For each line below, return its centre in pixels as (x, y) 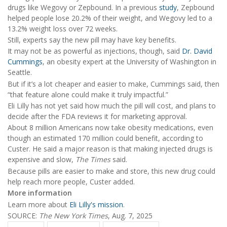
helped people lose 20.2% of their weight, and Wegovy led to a (110, 18)
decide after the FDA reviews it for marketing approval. (97, 117)
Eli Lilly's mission (96, 204)
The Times (93, 160)
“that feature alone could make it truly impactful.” (88, 94)
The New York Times (73, 216)
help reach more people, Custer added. (71, 181)
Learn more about (39, 204)
